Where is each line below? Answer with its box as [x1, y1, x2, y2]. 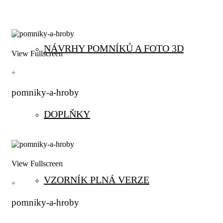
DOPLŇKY [44, 109, 90, 119]
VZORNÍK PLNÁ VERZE [44, 174, 149, 185]
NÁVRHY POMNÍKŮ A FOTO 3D [44, 43, 184, 54]
